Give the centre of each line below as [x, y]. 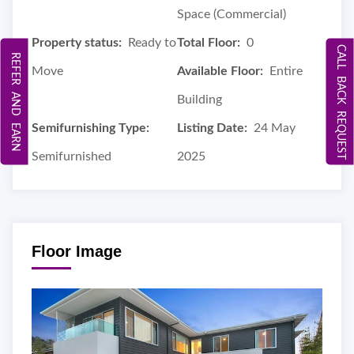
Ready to [152, 42]
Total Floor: [209, 42]
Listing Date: [212, 128]
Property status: [77, 42]
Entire [286, 71]
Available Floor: [220, 71]
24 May [275, 128]
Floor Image [77, 251]
